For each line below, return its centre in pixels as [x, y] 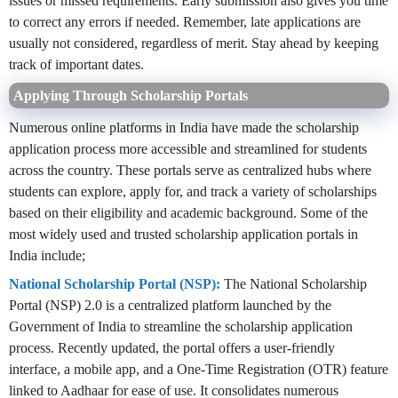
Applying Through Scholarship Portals [131, 96]
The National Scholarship [294, 284]
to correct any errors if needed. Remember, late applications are [185, 22]
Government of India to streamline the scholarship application [181, 327]
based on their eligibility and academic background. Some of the [188, 213]
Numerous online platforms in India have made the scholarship [184, 128]
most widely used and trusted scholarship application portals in [183, 235]
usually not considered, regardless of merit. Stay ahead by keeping [194, 44]
